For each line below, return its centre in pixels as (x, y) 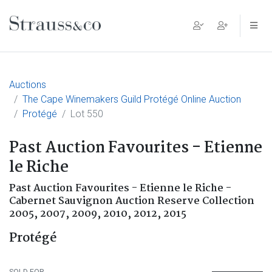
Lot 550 (87, 114)
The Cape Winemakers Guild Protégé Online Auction (132, 99)
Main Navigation (75, 35)
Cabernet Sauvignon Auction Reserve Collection (132, 201)
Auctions (28, 85)
